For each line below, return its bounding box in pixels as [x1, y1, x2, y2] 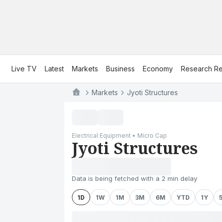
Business [106, 64, 135, 73]
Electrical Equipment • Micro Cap [72, 132, 167, 139]
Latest [45, 64, 64, 73]
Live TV [11, 64, 37, 73]
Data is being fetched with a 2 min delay [72, 174, 197, 182]
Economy [143, 64, 173, 73]
